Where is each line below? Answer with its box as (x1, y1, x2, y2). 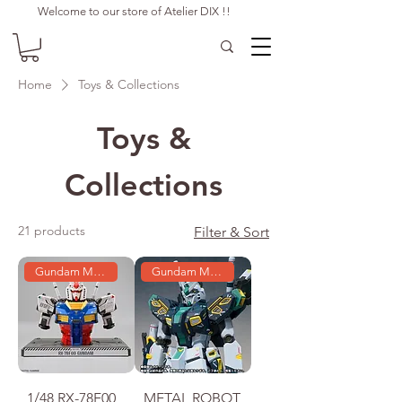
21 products (18, 222, 85, 239)
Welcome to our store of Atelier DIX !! (38, 4, 231, 18)
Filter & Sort (194, 223, 269, 240)
